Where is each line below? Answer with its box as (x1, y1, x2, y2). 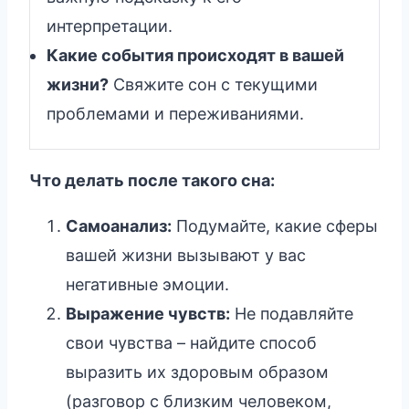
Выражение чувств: (66, 303, 230, 323)
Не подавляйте (230, 303, 353, 323)
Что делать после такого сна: (29, 170, 275, 190)
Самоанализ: (66, 215, 172, 236)
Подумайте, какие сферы (172, 215, 378, 236)
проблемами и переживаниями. (47, 103, 304, 123)
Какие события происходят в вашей (47, 45, 344, 65)
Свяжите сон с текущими (109, 74, 318, 94)
